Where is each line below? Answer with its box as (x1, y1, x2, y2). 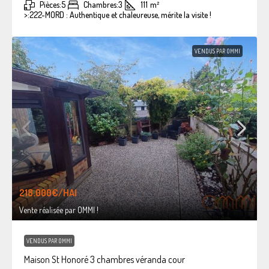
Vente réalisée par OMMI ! (19, 204, 98, 215)
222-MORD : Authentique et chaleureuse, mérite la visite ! (29, 9, 211, 20)
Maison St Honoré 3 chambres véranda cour (24, 253, 185, 265)
